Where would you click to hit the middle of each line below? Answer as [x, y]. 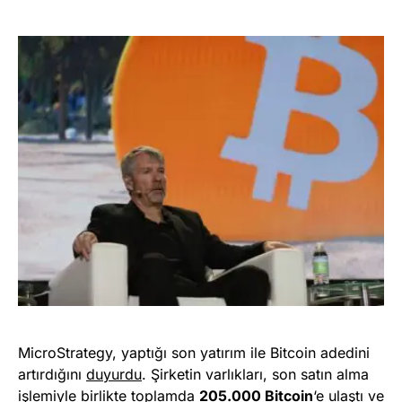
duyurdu [114, 374]
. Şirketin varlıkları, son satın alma [255, 374]
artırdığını [52, 374]
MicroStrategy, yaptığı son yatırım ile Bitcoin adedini [194, 352]
